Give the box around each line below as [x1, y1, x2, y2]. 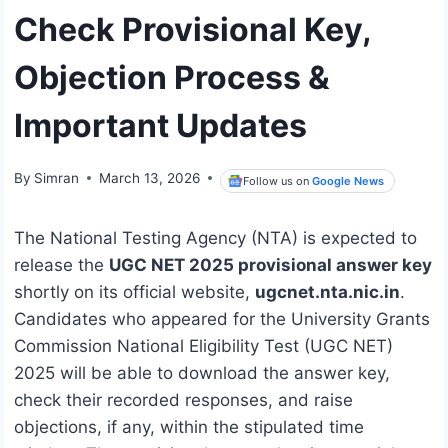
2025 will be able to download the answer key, [14, 363, 390, 384]
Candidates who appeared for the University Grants [14, 309, 430, 330]
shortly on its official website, [14, 282, 255, 303]
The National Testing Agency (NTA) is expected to [14, 228, 417, 249]
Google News [312, 173, 385, 188]
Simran [34, 169, 80, 186]
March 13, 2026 [99, 169, 201, 186]
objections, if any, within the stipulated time [14, 417, 364, 438]
